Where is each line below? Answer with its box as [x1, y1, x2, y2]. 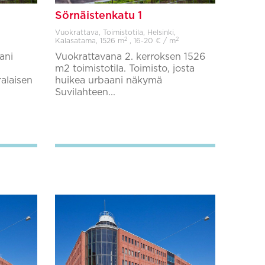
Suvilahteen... [54, 88, 115, 97]
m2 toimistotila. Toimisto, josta [54, 64, 195, 73]
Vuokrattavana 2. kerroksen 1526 [54, 52, 205, 62]
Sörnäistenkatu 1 [54, 11, 142, 21]
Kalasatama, [54, 37, 100, 44]
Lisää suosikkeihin [92, 118, 167, 126]
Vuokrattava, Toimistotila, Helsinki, [54, 29, 176, 36]
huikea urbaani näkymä [54, 76, 162, 85]
